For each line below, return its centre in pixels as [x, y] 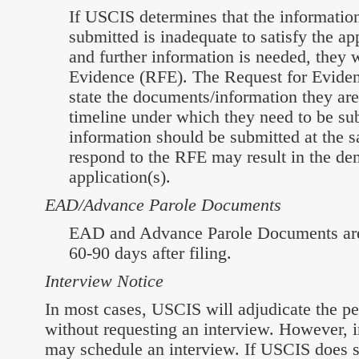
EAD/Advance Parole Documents [163, 205]
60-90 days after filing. [150, 253]
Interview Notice [104, 281]
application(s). [120, 177]
